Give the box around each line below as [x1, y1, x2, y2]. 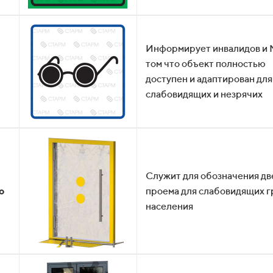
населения [146, 200, 193, 212]
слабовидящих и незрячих [146, 88, 263, 100]
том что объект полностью [146, 58, 266, 69]
